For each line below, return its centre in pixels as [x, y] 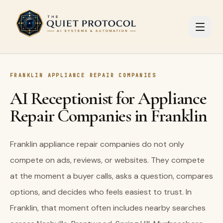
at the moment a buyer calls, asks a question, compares [111, 176]
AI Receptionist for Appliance [108, 98]
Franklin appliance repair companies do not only [97, 144]
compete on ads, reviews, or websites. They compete [107, 160]
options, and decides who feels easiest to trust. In [101, 192]
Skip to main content [60, 20]
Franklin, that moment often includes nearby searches [108, 208]
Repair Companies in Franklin [109, 116]
